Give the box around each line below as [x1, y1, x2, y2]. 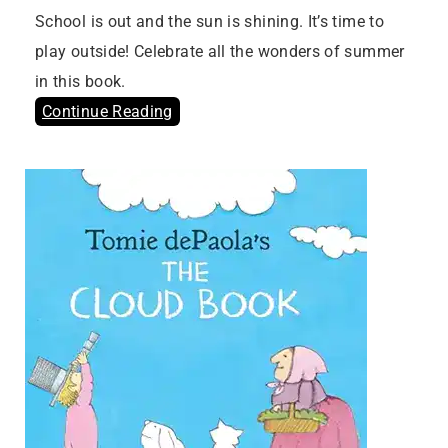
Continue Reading [42, 102, 173, 122]
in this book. [35, 72, 126, 92]
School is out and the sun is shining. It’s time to [35, 12, 384, 32]
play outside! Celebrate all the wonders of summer [35, 42, 405, 62]
